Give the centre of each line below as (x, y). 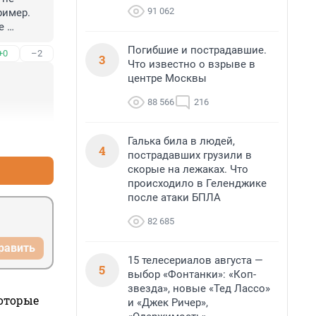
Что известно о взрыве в (192, 64)
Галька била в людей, (181, 141)
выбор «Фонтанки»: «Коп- (192, 274)
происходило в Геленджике (197, 183)
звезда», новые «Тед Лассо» (199, 288)
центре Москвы (167, 78)
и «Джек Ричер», (168, 303)
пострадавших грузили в (190, 155)
